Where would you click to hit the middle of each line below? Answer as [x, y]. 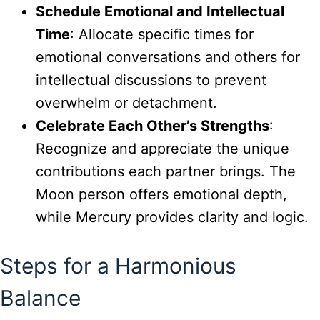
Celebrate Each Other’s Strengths [152, 126]
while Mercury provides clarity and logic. [172, 217]
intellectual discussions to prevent [151, 80]
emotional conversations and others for [168, 57]
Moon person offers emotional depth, [161, 195]
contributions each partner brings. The [166, 172]
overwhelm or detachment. [126, 103]
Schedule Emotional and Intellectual [160, 12]
